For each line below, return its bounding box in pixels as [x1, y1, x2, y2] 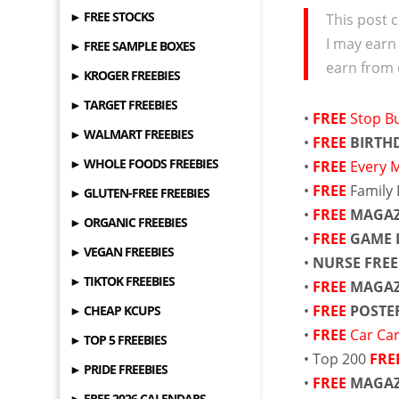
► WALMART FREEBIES [69, 126, 194, 142]
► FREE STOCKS [69, 8, 155, 25]
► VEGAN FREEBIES [69, 243, 175, 260]
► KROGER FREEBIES [69, 67, 181, 84]
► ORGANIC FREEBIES [69, 214, 188, 231]
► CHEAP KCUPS [69, 302, 161, 319]
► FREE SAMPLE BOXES [69, 37, 196, 54]
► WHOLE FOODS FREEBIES [69, 155, 219, 172]
